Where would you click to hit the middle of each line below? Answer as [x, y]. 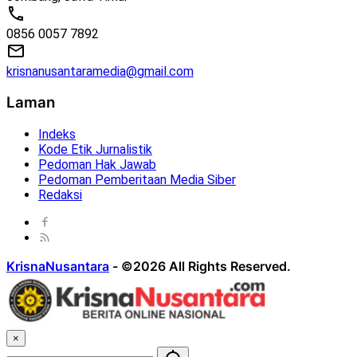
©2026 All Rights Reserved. [206, 267]
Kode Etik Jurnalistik [95, 150]
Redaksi [60, 195]
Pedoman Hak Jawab [97, 165]
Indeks [57, 135]
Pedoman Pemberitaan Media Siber [137, 180]
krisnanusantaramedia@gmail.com [100, 71]
